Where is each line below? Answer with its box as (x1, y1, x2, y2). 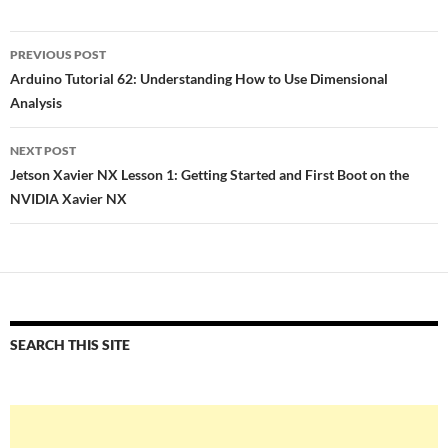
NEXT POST (10, 143, 76, 159)
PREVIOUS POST (10, 47, 106, 63)
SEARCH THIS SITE (10, 336, 130, 354)
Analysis (10, 94, 62, 112)
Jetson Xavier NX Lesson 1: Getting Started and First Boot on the (10, 166, 409, 184)
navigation (9, 66, 133, 99)
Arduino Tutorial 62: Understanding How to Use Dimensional (10, 70, 388, 88)
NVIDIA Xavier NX (10, 190, 127, 208)
